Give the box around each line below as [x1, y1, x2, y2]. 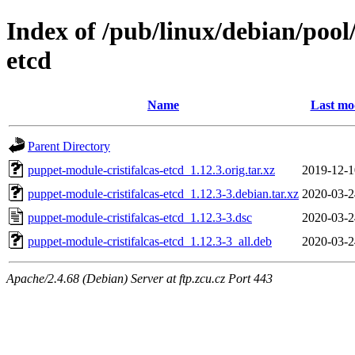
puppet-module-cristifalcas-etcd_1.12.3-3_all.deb [28, 234, 272, 248]
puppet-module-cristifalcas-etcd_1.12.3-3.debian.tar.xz [28, 186, 299, 200]
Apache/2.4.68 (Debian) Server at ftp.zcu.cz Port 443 [6, 271, 273, 285]
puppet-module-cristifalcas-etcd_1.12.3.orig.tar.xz [28, 162, 275, 177]
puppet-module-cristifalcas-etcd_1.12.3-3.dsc [28, 210, 252, 224]
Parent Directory [28, 139, 110, 153]
